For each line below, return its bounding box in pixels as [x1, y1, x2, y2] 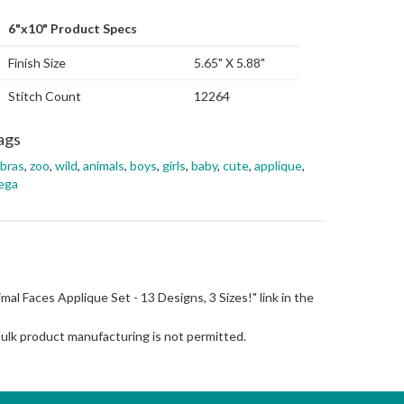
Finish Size [8, 55, 66, 70]
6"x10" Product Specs [8, 21, 137, 36]
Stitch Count [8, 88, 81, 104]
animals [83, 158, 124, 173]
